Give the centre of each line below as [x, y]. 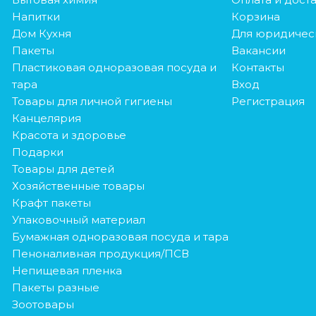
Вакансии [258, 50]
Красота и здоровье [69, 135]
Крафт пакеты [51, 202]
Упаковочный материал [78, 219]
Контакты [257, 67]
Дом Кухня [41, 33]
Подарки [37, 152]
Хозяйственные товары [78, 186]
